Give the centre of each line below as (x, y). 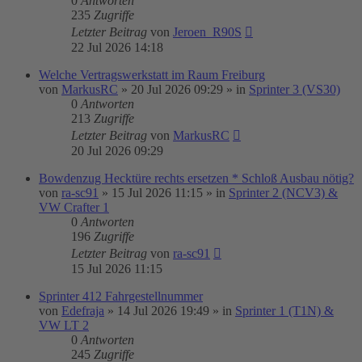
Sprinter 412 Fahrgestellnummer (121, 296)
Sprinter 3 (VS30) (295, 89)
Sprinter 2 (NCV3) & (283, 193)
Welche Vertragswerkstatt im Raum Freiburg (152, 75)
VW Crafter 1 (74, 207)
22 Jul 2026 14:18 (117, 47)
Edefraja (83, 311)
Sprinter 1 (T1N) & (284, 311)
